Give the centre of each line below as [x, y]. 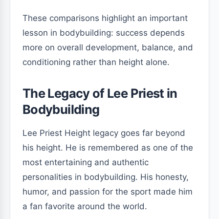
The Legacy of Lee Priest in [100, 93]
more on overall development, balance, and [108, 47]
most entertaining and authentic [86, 162]
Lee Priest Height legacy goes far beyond [104, 133]
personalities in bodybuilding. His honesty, [106, 177]
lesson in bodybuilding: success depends [104, 33]
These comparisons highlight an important [105, 18]
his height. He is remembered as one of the [108, 148]
